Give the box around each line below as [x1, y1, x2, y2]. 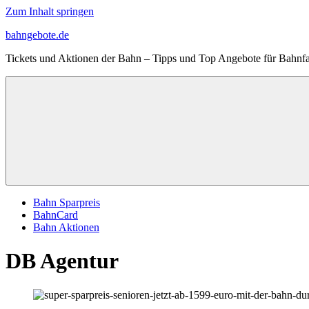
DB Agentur [6, 248, 119, 274]
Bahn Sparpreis [33, 197, 100, 208]
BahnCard [33, 209, 78, 221]
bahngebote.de [6, 29, 69, 41]
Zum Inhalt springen [6, 6, 94, 17]
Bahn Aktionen [33, 221, 99, 233]
